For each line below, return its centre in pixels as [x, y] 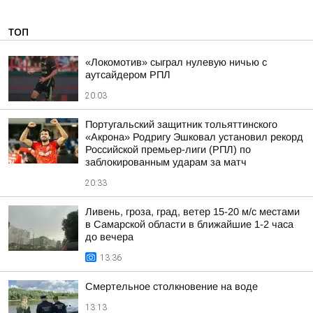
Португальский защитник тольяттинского [181, 124]
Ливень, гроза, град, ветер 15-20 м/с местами [192, 212]
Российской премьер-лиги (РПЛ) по [168, 150]
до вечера [109, 237]
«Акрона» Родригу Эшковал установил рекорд [194, 137]
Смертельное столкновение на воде [172, 286]
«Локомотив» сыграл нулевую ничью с [176, 62]
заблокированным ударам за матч [166, 162]
